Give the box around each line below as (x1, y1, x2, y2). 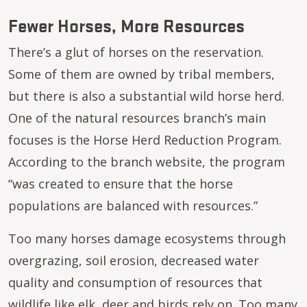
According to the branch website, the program (8, 153, 285, 170)
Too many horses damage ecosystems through (8, 230, 286, 247)
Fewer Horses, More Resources (8, 13, 245, 36)
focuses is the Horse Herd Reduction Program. (8, 132, 282, 148)
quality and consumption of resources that (8, 274, 262, 291)
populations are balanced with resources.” (8, 197, 261, 214)
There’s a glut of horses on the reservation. (8, 44, 264, 60)
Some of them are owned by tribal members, (8, 66, 275, 82)
